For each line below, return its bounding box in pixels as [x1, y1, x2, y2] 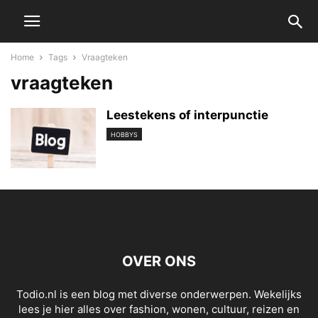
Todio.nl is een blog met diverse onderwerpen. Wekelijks [16, 287, 302, 301]
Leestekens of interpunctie [106, 108, 268, 122]
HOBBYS [111, 131, 138, 139]
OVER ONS [122, 253, 196, 270]
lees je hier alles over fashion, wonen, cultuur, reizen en [18, 302, 300, 316]
